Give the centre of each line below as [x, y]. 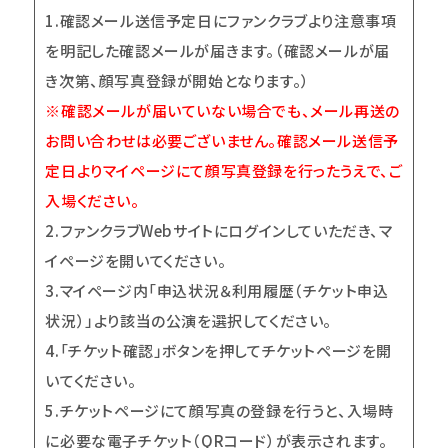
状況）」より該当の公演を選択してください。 [189, 321]
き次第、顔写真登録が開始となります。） [177, 81]
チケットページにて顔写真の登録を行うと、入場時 [226, 411]
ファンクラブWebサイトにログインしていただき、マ [226, 231]
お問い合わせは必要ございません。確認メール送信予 [222, 141]
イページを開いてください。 [136, 261]
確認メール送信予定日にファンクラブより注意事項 [228, 21]
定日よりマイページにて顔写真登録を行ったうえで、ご [224, 171]
